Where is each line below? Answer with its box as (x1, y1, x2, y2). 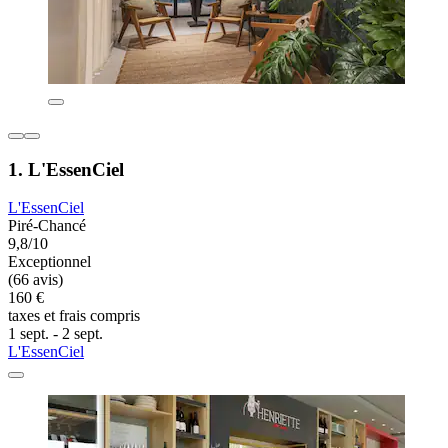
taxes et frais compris (8, 307, 140, 325)
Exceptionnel (8, 253, 91, 271)
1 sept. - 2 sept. (8, 325, 103, 343)
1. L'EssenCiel (8, 158, 124, 180)
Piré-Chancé (8, 217, 86, 235)
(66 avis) (8, 271, 63, 289)
